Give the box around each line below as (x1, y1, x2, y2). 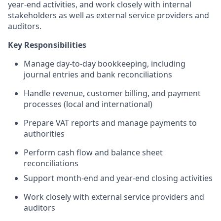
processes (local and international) (24, 99, 152, 110)
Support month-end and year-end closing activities (24, 173, 213, 184)
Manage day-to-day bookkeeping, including (24, 58, 185, 69)
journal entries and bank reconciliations (24, 69, 172, 80)
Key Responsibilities (8, 39, 86, 50)
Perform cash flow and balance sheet (24, 147, 163, 158)
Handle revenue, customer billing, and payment (24, 88, 201, 99)
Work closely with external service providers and (24, 191, 204, 202)
